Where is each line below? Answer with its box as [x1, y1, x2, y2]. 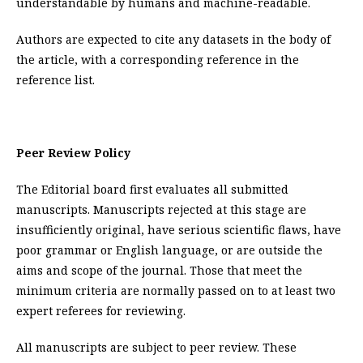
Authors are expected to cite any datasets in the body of [16, 32, 331, 48]
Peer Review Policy [16, 145, 130, 161]
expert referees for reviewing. [16, 303, 186, 319]
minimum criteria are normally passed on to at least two [16, 283, 335, 299]
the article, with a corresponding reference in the [16, 52, 299, 68]
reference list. [16, 72, 95, 88]
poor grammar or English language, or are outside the [16, 242, 322, 258]
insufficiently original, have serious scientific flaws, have [16, 222, 341, 238]
